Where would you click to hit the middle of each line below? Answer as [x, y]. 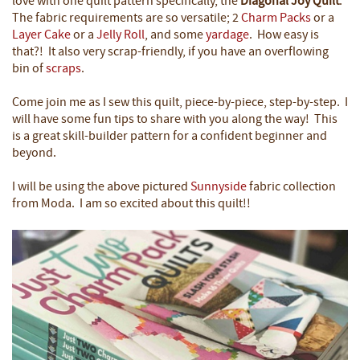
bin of [29, 69]
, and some [175, 35]
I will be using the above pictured [101, 187]
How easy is [288, 35]
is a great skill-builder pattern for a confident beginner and [170, 136]
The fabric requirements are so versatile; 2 [127, 18]
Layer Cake [41, 35]
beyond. [34, 153]
